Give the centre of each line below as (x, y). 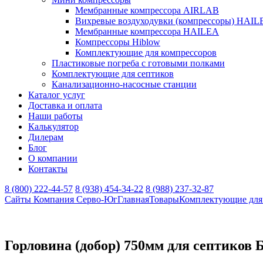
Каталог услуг (57, 95)
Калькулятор (53, 127)
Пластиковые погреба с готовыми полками (138, 63)
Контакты (48, 169)
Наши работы (55, 116)
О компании (53, 158)
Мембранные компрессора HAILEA (147, 31)
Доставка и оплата (65, 105)
